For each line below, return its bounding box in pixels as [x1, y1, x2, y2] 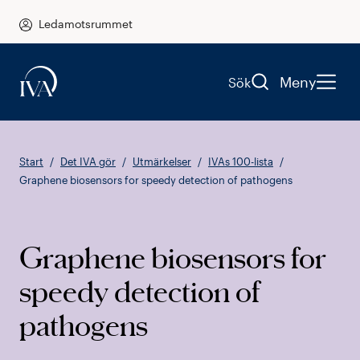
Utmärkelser [133, 155, 191, 168]
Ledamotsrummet [39, 17, 133, 31]
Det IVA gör [60, 155, 116, 168]
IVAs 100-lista [208, 155, 273, 168]
